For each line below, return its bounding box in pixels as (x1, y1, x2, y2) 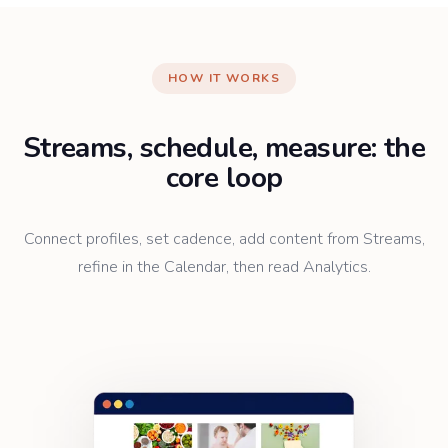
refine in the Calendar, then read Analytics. (77, 256, 371, 279)
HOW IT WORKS (167, 69, 281, 86)
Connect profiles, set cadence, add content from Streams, (23, 228, 425, 251)
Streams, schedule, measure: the (22, 129, 426, 168)
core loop (165, 159, 283, 198)
